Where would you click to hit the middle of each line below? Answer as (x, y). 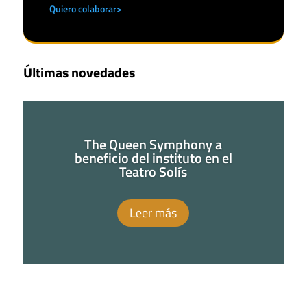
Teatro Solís (153, 171)
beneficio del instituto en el (153, 158)
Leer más (153, 212)
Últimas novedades (79, 72)
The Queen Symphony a (153, 144)
